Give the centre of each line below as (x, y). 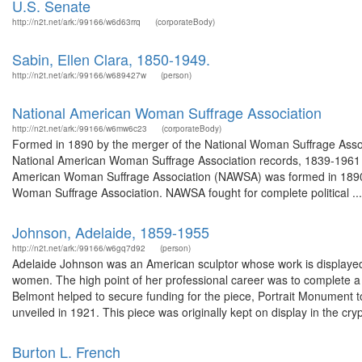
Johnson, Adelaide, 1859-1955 (111, 232)
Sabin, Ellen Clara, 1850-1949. (111, 59)
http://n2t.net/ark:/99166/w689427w (79, 75)
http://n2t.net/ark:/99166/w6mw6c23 (80, 128)
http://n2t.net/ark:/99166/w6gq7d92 (79, 248)
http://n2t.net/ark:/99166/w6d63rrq (76, 22)
